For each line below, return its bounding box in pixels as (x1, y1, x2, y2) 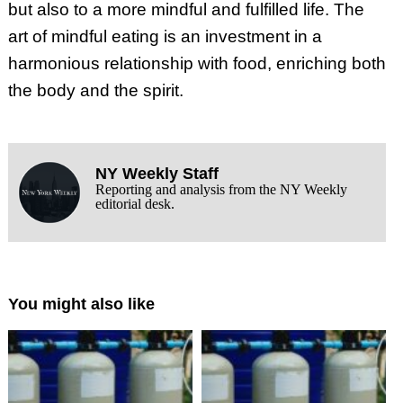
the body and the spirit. (7, 80, 184, 100)
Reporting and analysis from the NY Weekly (94, 181, 347, 197)
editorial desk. (94, 195, 175, 211)
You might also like (7, 295, 155, 314)
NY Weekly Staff (94, 164, 219, 183)
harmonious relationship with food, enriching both (7, 53, 386, 73)
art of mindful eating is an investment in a (7, 26, 322, 46)
